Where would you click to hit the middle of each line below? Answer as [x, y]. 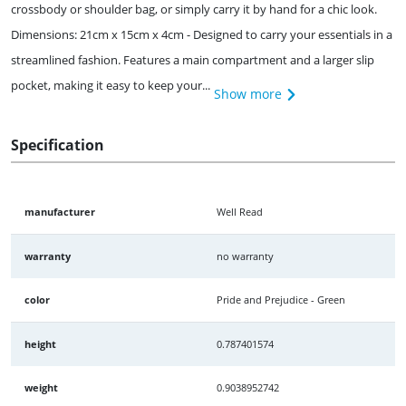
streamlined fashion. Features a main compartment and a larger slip [193, 59]
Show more [248, 93]
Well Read [240, 211]
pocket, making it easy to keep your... [111, 85]
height [40, 343]
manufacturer [60, 211]
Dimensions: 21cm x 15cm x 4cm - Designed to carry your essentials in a [202, 34]
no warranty [245, 256]
